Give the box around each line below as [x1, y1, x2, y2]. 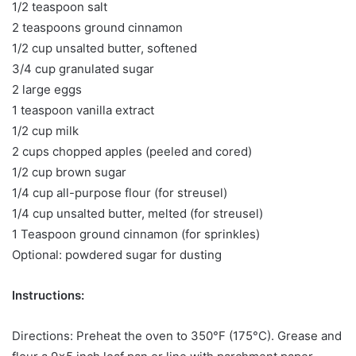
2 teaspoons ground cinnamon [12, 19, 183, 35]
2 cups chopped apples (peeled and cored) [12, 143, 252, 159]
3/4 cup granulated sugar [12, 60, 154, 76]
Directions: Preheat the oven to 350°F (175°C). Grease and [12, 327, 342, 343]
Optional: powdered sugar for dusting [12, 246, 222, 262]
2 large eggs [12, 81, 82, 97]
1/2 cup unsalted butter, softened [12, 40, 197, 56]
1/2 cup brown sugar [12, 164, 126, 180]
